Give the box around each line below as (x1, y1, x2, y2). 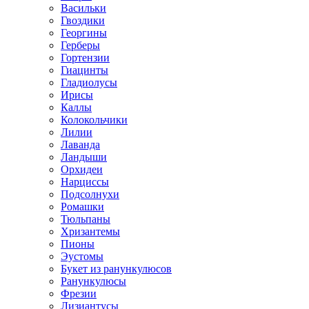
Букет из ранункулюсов (61, 262, 172, 275)
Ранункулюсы (61, 275, 126, 287)
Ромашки (61, 200, 104, 212)
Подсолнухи (61, 188, 119, 200)
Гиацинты (61, 63, 108, 76)
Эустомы (61, 250, 103, 262)
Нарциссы (61, 175, 109, 188)
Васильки (61, 1, 106, 14)
